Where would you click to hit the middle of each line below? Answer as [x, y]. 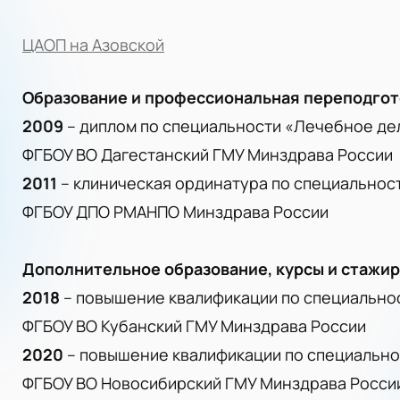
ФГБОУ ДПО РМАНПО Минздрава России [175, 212]
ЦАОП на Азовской [93, 45]
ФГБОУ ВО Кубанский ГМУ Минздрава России [194, 326]
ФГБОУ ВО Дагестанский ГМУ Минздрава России [208, 154]
